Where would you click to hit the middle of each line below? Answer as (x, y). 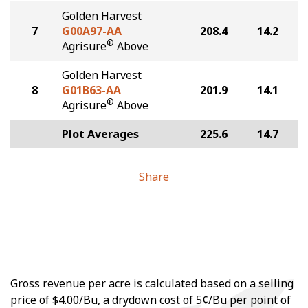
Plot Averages (100, 134)
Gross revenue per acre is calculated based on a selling (152, 283)
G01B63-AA (91, 90)
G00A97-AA (92, 31)
